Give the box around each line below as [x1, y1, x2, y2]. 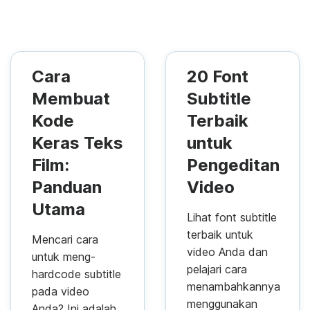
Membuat [32, 88, 110, 109]
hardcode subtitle [32, 266, 121, 281]
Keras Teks [32, 132, 123, 153]
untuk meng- [32, 249, 95, 264]
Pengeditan [187, 154, 280, 175]
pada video [32, 284, 89, 298]
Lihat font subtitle [187, 210, 277, 224]
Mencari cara [32, 232, 98, 246]
